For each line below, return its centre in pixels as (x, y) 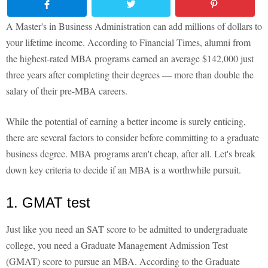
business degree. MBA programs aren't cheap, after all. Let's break (131, 154)
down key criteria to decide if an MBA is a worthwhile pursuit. (124, 170)
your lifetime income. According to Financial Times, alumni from (128, 42)
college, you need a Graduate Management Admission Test (117, 245)
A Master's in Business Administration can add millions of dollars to (134, 26)
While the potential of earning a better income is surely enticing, (126, 121)
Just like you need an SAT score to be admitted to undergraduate (127, 229)
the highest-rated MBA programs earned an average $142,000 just (130, 59)
